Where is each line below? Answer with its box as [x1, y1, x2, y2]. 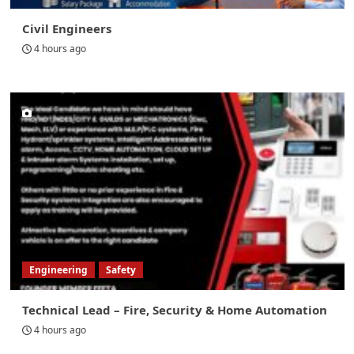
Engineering [28, 263, 88, 277]
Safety [105, 263, 136, 277]
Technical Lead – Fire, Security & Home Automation [21, 302, 327, 318]
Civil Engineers [21, 21, 111, 37]
